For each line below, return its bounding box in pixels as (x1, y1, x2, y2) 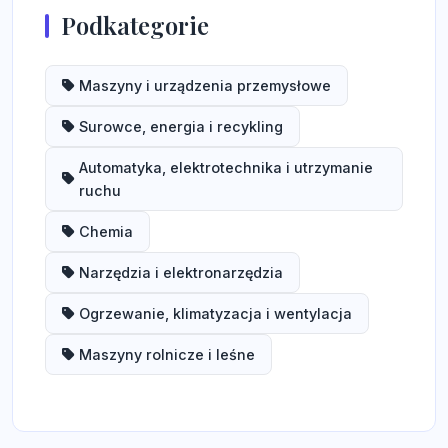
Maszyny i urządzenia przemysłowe (79, 77, 331, 94)
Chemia (79, 223, 133, 240)
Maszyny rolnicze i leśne (79, 346, 255, 363)
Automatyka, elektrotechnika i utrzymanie (79, 159, 373, 176)
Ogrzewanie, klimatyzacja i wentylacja (79, 305, 352, 322)
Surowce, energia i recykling (79, 118, 283, 135)
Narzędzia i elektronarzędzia (79, 264, 283, 281)
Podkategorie (61, 9, 209, 41)
